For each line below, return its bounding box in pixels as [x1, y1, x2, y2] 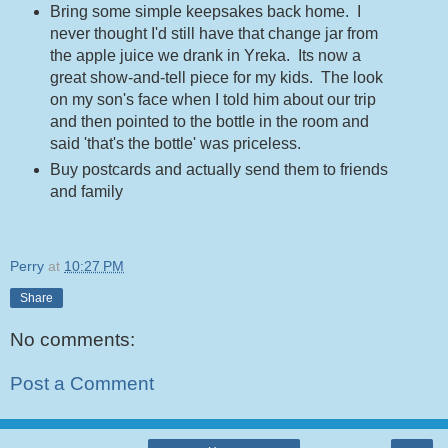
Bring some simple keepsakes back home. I [49, 3, 361, 20]
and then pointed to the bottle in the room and [49, 113, 369, 130]
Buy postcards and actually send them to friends [49, 160, 388, 178]
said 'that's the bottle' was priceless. [49, 135, 301, 152]
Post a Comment [10, 372, 154, 394]
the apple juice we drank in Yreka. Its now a [49, 47, 361, 64]
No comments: [10, 329, 135, 351]
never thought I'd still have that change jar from [49, 25, 378, 42]
